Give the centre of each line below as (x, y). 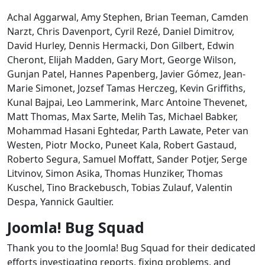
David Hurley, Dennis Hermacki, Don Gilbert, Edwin (121, 45)
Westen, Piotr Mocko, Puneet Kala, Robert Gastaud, (122, 145)
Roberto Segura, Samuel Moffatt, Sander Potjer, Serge (127, 159)
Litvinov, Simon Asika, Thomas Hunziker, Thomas (115, 173)
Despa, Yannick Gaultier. (60, 201)
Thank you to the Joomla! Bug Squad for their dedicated (131, 248)
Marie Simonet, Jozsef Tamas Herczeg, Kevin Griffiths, (126, 88)
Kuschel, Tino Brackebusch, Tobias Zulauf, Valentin (120, 187)
